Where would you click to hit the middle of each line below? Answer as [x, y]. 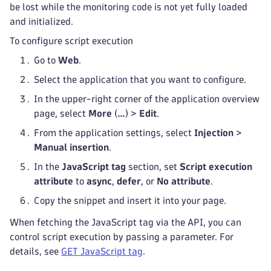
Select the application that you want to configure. [140, 80]
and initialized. [41, 21]
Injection [214, 133]
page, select [61, 113]
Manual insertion [71, 147]
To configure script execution [71, 41]
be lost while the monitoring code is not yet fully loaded [129, 7]
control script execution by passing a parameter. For [122, 237]
